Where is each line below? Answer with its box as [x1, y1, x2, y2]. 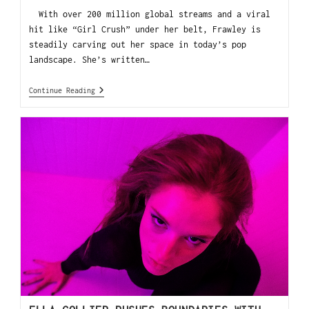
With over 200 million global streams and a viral [29, 8, 271, 19]
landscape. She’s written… [29, 54, 150, 65]
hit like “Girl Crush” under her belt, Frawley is [29, 23, 261, 34]
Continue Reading [29, 86, 96, 94]
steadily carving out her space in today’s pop [29, 39, 247, 50]
